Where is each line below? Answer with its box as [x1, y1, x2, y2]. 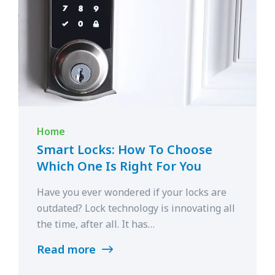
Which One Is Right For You [37, 157, 201, 174]
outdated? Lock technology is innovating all [37, 201, 235, 215]
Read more [37, 241, 99, 257]
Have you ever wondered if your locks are [37, 185, 227, 199]
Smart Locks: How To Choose [37, 141, 212, 158]
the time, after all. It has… [37, 217, 155, 231]
